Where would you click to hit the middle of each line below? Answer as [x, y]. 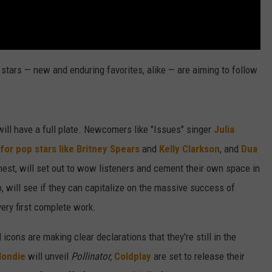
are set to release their [198, 256]
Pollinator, [93, 256]
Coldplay [133, 256]
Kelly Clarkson [189, 148]
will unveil [48, 256]
